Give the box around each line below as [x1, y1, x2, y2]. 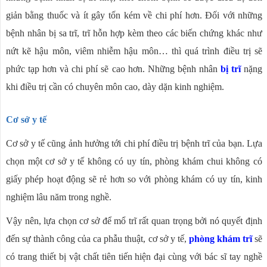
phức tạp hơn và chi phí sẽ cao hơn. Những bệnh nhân [5, 64, 221, 74]
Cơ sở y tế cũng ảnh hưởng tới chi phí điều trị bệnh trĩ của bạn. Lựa [5, 138, 263, 149]
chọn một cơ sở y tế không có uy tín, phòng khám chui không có [5, 156, 263, 167]
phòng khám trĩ [188, 234, 252, 244]
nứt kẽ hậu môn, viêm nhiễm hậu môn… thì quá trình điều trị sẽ [5, 46, 263, 57]
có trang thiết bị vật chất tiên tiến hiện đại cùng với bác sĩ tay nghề [5, 252, 263, 262]
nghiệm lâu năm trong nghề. [5, 192, 111, 203]
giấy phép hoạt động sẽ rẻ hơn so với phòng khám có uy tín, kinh [5, 174, 263, 185]
